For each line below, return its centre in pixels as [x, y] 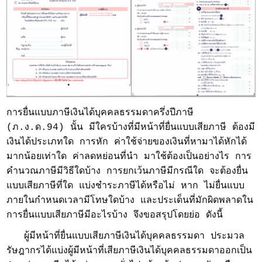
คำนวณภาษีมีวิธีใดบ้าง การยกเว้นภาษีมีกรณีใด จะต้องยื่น [127, 172]
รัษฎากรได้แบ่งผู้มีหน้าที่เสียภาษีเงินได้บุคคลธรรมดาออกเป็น [130, 251]
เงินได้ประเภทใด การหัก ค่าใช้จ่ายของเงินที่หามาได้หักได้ [127, 142]
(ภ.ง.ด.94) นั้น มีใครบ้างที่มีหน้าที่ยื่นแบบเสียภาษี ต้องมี [131, 128]
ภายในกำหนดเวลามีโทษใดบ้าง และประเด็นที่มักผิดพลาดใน [130, 201]
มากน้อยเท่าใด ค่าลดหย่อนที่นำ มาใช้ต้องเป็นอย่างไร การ [129, 157]
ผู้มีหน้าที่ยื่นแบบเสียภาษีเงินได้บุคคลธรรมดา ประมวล [126, 237]
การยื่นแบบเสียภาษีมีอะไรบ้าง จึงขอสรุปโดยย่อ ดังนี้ [115, 216]
